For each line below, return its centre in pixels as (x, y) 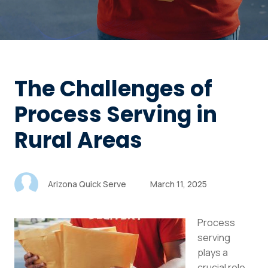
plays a (213, 252)
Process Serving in (116, 114)
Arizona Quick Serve (87, 184)
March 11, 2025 (179, 184)
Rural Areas (78, 140)
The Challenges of (113, 89)
